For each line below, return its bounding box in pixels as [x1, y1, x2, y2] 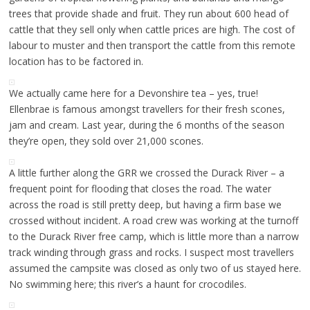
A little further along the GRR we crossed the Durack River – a [8, 165, 284, 179]
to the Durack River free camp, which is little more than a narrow [8, 229, 299, 243]
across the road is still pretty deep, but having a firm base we [8, 197, 282, 211]
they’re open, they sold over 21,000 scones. [8, 134, 203, 147]
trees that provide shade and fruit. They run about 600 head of [8, 6, 289, 20]
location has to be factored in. [8, 54, 143, 68]
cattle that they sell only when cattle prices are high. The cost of [8, 22, 295, 36]
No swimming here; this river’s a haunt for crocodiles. [8, 277, 246, 291]
